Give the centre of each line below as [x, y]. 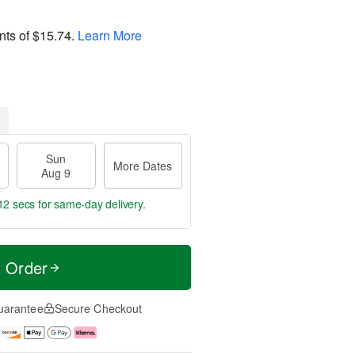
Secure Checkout [98, 308]
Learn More [110, 35]
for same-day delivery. [90, 204]
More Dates [143, 166]
